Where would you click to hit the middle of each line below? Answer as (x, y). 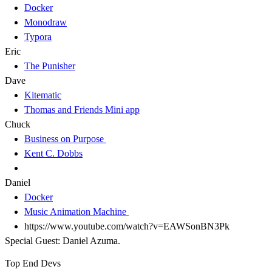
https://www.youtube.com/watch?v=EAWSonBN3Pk (127, 226)
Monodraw (46, 22)
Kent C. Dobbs (53, 154)
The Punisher (50, 66)
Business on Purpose (65, 139)
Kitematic (43, 95)
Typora (38, 37)
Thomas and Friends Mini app (82, 110)
